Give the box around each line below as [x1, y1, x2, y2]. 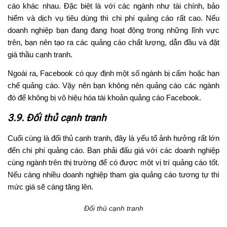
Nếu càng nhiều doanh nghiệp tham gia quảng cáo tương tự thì [8, 170, 219, 179]
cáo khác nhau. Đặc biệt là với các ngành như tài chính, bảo [8, 2, 219, 11]
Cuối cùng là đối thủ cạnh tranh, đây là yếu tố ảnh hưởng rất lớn [8, 134, 219, 143]
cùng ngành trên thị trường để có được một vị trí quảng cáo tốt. [8, 158, 219, 167]
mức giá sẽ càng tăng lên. [8, 182, 93, 192]
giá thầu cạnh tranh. [8, 50, 72, 59]
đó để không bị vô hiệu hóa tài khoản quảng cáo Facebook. [8, 93, 201, 102]
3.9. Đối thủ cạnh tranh [8, 112, 106, 124]
